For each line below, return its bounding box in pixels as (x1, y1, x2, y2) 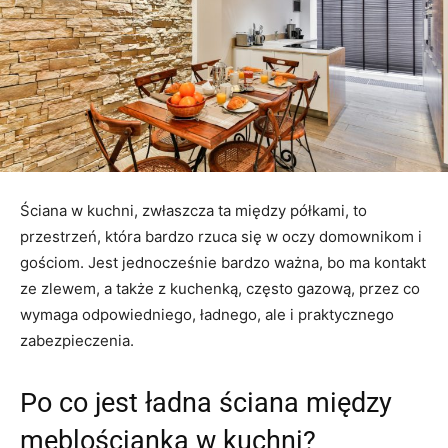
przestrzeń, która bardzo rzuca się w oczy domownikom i (20, 226, 422, 246)
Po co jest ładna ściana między (20, 386, 392, 419)
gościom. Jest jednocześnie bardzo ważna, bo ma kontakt (20, 252, 426, 272)
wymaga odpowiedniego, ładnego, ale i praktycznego (20, 304, 394, 324)
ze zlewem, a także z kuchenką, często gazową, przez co (20, 278, 420, 298)
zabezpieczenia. (20, 330, 134, 350)
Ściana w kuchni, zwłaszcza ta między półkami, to (20, 200, 367, 220)
